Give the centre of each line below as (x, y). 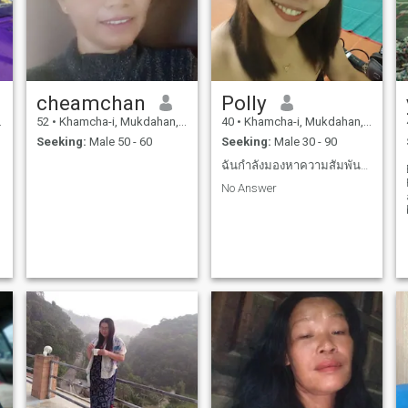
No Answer (249, 189)
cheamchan (91, 102)
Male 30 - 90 (304, 142)
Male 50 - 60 (119, 142)
